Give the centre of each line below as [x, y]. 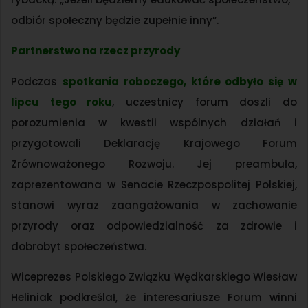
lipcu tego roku [62, 102]
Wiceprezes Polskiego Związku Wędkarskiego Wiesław [154, 277]
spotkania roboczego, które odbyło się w [180, 81]
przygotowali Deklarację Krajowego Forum [154, 143]
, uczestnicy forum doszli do [205, 102]
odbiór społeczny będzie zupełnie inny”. [115, 20]
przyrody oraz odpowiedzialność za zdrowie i [154, 225]
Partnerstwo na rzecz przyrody [96, 51]
